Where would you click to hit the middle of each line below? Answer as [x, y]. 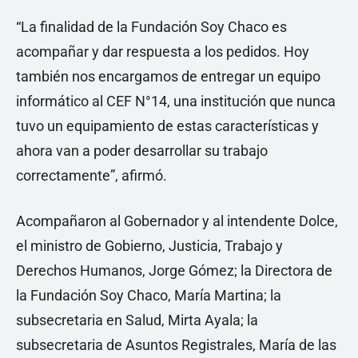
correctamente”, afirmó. [91, 175]
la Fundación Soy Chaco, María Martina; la [149, 295]
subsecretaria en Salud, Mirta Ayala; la [137, 320]
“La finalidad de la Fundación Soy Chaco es [151, 27]
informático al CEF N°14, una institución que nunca [176, 101]
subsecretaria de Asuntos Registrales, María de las [176, 345]
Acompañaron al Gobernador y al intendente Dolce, [177, 221]
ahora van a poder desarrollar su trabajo [142, 151]
